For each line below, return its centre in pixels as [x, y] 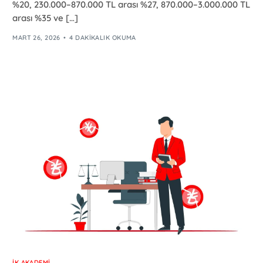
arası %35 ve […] [45, 18]
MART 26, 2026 [36, 37]
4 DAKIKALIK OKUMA [103, 37]
